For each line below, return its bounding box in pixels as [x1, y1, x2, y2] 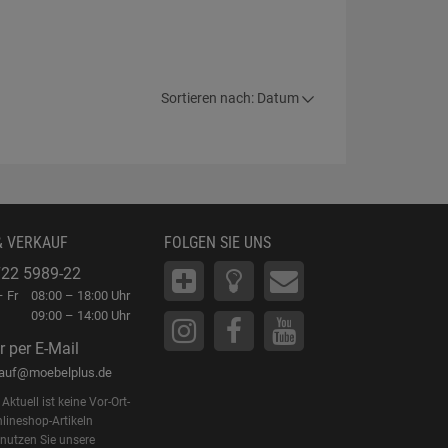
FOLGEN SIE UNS [164, 233, 272, 252]
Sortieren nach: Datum [161, 90, 302, 106]
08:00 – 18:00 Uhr [31, 288, 131, 303]
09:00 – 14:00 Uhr [31, 308, 131, 323]
